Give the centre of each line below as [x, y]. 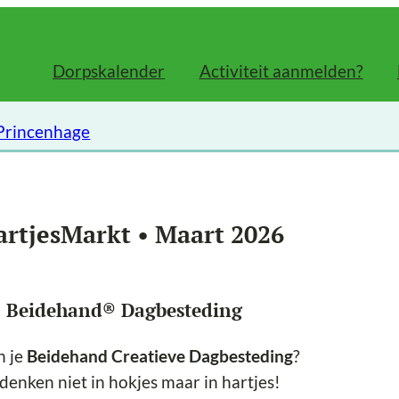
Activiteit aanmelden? [281, 71]
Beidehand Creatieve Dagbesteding [159, 356]
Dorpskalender [109, 71]
